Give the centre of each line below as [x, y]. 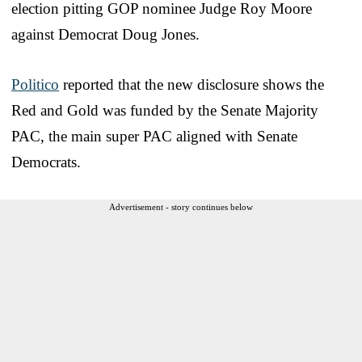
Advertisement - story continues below [181, 206]
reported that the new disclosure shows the [192, 84]
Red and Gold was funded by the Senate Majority [165, 110]
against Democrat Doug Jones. [105, 34]
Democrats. [46, 162]
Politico [35, 84]
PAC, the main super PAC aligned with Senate [154, 136]
